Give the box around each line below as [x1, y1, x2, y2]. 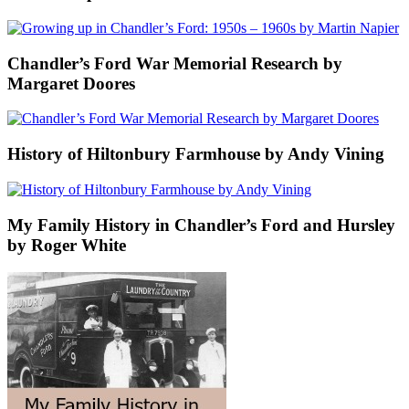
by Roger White [7, 235, 126, 255]
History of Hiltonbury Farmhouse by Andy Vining [7, 144, 384, 164]
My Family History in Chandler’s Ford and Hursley [7, 215, 395, 235]
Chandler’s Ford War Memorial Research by [7, 53, 342, 73]
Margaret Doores [7, 73, 135, 93]
